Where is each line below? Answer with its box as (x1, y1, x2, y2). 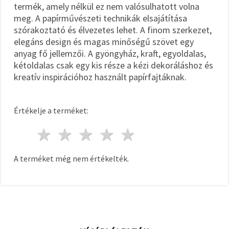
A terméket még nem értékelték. (14, 153, 129, 164)
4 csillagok (117, 123, 195, 145)
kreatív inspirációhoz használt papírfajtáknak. (14, 71, 187, 83)
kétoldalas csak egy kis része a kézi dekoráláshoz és (14, 59, 213, 71)
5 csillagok (138, 123, 216, 145)
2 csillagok (76, 123, 153, 145)
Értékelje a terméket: (14, 105, 88, 116)
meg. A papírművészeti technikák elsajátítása (14, 12, 187, 24)
